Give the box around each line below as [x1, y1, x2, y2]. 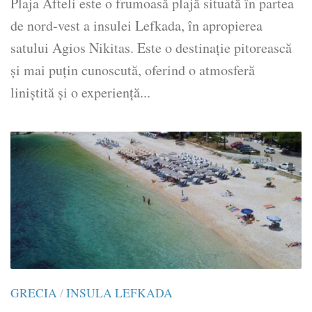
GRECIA [10, 285, 57, 302]
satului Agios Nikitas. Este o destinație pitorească [10, 38, 292, 58]
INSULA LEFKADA [66, 285, 173, 302]
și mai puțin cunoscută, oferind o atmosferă [10, 61, 255, 80]
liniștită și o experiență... [10, 83, 150, 102]
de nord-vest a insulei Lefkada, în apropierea [10, 16, 263, 36]
